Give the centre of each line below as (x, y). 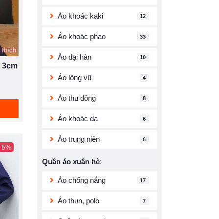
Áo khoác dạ (78, 119)
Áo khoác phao (82, 36)
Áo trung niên (79, 139)
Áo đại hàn (75, 57)
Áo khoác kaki (80, 16)
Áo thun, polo (78, 201)
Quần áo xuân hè (71, 162)
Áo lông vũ (75, 77)
